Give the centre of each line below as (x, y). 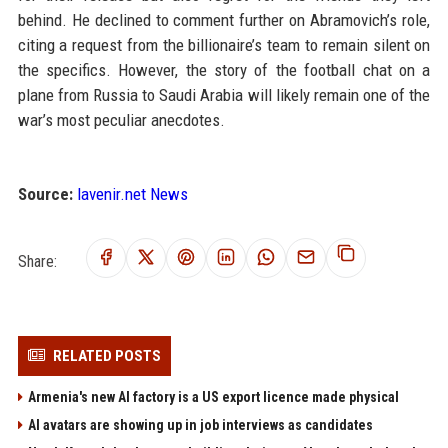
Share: (37, 261)
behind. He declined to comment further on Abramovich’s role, (224, 20)
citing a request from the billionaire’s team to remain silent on (224, 45)
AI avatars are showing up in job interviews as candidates (200, 425)
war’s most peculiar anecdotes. (121, 120)
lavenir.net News (132, 194)
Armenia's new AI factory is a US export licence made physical (213, 397)
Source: (45, 194)
